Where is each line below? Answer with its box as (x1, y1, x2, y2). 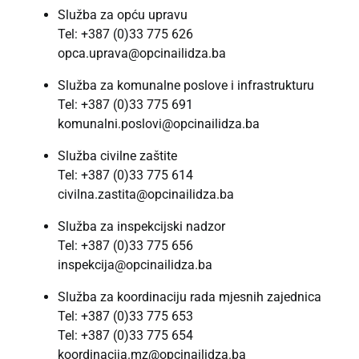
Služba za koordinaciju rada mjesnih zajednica (58, 288, 321, 305)
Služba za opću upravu (58, 6, 188, 22)
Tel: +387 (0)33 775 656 (58, 237, 193, 253)
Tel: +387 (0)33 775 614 (58, 167, 193, 183)
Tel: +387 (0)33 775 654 (58, 327, 193, 343)
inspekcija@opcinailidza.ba (58, 256, 212, 272)
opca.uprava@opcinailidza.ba (58, 45, 226, 61)
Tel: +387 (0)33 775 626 (58, 26, 193, 42)
